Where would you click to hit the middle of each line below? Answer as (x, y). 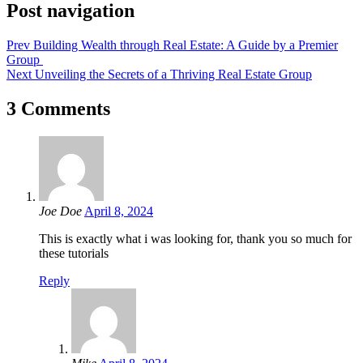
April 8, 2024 (119, 211)
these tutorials (74, 253)
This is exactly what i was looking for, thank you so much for (195, 238)
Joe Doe (60, 211)
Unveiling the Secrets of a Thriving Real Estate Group (173, 75)
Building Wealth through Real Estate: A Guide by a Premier (186, 45)
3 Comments (58, 108)
